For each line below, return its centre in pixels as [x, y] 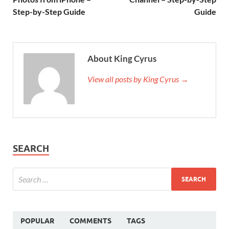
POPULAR [37, 221]
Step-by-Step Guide [49, 12]
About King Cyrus [122, 59]
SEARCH [31, 149]
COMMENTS [90, 221]
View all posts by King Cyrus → [138, 79]
